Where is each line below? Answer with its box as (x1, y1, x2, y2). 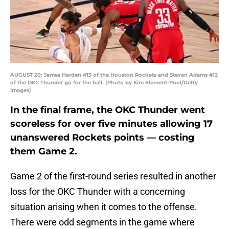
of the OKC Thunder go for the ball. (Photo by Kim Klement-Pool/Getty (10, 79, 198, 86)
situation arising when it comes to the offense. (10, 201, 197, 213)
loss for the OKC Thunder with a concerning (10, 186, 185, 197)
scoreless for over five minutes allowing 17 (10, 118, 213, 130)
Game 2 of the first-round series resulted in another (10, 171, 216, 182)
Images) (10, 87, 31, 94)
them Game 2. (10, 146, 77, 157)
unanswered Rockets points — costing (10, 132, 195, 144)
